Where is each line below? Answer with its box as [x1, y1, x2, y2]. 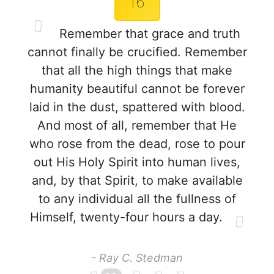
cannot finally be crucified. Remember [27, 45, 247, 59]
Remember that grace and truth [56, 26, 240, 41]
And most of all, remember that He [37, 118, 237, 133]
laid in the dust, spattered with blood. [29, 100, 245, 114]
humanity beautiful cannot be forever [29, 81, 245, 96]
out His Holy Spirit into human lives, [34, 155, 240, 169]
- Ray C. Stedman [91, 251, 183, 264]
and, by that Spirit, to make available [31, 173, 243, 188]
